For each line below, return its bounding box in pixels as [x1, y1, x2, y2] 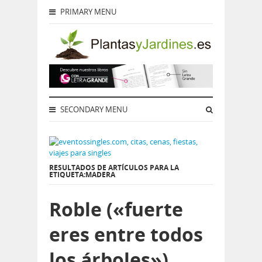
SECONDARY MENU [58, 104, 127, 115]
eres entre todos [49, 222, 203, 247]
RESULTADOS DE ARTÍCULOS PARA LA [49, 163, 179, 173]
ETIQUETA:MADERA [49, 170, 115, 180]
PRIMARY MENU [58, 6, 116, 17]
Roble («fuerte [49, 196, 183, 222]
